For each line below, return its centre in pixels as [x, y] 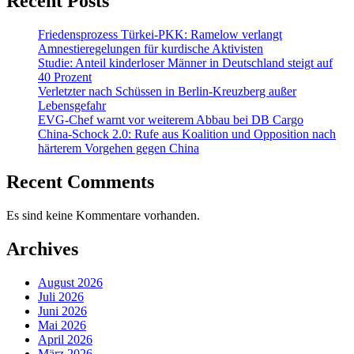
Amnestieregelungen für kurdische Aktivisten [151, 49]
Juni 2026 [62, 311]
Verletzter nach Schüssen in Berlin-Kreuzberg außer [167, 91]
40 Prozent [65, 77]
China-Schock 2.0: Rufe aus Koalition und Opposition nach [187, 134]
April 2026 [65, 339]
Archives [42, 249]
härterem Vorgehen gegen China [119, 148]
